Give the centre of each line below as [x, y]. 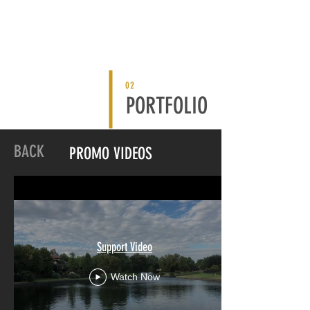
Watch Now [135, 277]
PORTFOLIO [167, 106]
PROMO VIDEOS [111, 154]
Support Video [125, 247]
